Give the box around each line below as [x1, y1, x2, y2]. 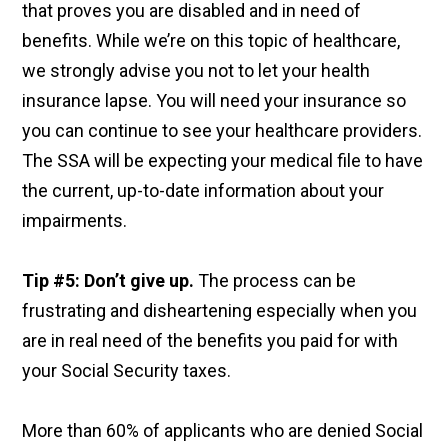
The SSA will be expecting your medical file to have [22, 150, 424, 172]
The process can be [194, 270, 357, 292]
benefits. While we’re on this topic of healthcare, [22, 30, 401, 52]
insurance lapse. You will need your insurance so [22, 90, 407, 112]
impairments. [22, 210, 128, 232]
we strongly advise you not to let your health [22, 60, 371, 82]
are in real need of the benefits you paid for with [22, 330, 399, 352]
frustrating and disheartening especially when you [22, 300, 418, 322]
